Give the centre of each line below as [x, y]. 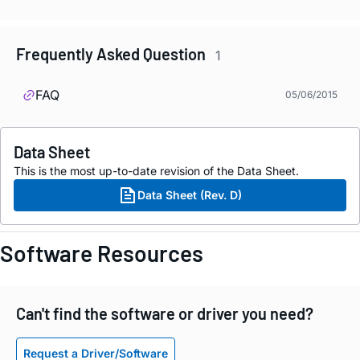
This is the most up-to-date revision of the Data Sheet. [156, 170]
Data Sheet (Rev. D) [190, 194]
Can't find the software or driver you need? [165, 313]
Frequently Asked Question [112, 53]
